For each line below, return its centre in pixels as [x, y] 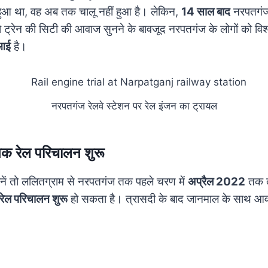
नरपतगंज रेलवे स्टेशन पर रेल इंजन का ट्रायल [134, 106]
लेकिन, [166, 11]
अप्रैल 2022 [217, 182]
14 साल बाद [206, 11]
